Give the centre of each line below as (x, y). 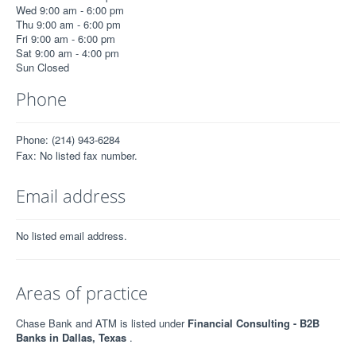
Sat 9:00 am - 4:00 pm (68, 53)
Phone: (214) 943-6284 (68, 139)
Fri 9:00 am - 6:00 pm (66, 39)
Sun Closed (43, 67)
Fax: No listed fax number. (77, 155)
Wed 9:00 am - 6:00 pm (70, 10)
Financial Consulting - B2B (253, 323)
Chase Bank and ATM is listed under (102, 323)
